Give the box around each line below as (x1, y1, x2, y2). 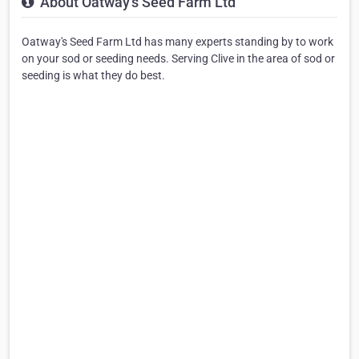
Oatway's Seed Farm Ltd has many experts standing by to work (22, 34, 333, 48)
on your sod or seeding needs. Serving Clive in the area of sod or (22, 51, 335, 65)
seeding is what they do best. (22, 68, 165, 82)
